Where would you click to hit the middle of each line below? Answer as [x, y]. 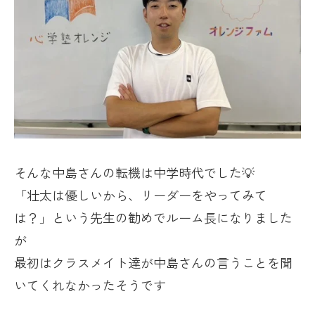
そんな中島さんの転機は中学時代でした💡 [134, 173]
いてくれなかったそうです [90, 285]
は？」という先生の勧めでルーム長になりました [153, 218]
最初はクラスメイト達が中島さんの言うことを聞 [153, 263]
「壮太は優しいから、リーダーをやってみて [141, 195]
